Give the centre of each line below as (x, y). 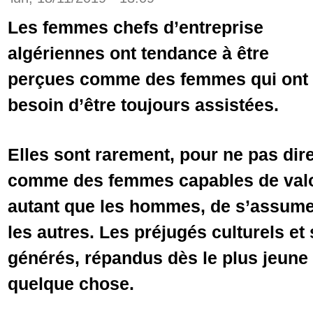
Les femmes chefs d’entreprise (136, 27)
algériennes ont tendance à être (138, 53)
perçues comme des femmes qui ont (158, 79)
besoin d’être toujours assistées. (143, 105)
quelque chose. (71, 284)
